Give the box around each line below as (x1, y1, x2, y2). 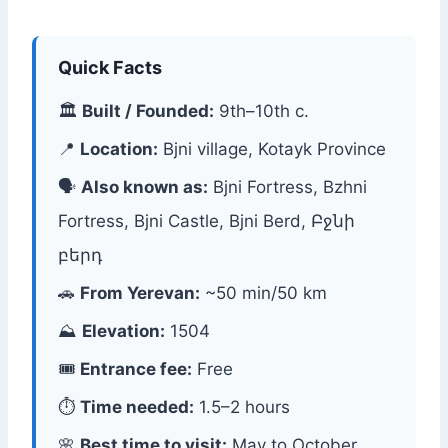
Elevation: (82, 321, 165, 342)
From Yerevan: (80, 283, 200, 304)
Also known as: (81, 177, 208, 198)
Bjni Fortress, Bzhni (208, 177, 367, 198)
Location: (80, 139, 158, 160)
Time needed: (80, 397, 194, 418)
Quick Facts (58, 57, 162, 79)
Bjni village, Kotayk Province (158, 139, 386, 160)
